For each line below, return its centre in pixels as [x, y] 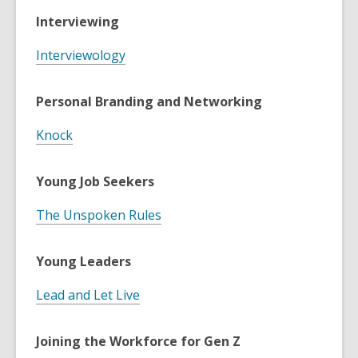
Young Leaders [84, 262]
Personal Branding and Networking [149, 102]
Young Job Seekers [95, 182]
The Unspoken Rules [99, 215]
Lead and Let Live [88, 295]
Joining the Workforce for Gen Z [138, 342]
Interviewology [81, 56]
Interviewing [78, 22]
